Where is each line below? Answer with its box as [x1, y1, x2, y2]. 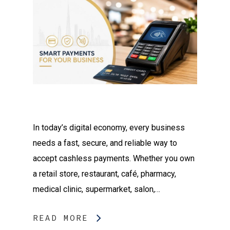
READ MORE [33, 212, 88, 223]
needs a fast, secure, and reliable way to [33, 138, 177, 148]
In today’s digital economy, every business [33, 122, 185, 132]
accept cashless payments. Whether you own [33, 153, 195, 163]
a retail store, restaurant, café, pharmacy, [33, 168, 176, 179]
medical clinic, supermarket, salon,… [33, 184, 160, 194]
